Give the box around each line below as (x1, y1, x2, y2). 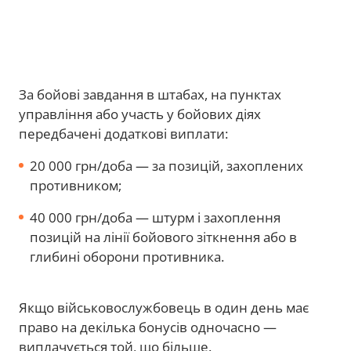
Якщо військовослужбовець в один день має (19, 299, 309, 317)
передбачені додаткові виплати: (19, 125, 228, 143)
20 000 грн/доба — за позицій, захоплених (30, 157, 303, 175)
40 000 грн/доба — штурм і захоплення (30, 208, 280, 226)
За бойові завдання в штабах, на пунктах (19, 85, 281, 103)
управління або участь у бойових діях (19, 105, 261, 123)
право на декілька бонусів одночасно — (19, 318, 277, 336)
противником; (30, 176, 121, 194)
